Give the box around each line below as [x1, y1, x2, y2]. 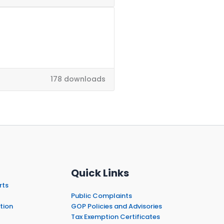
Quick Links [71, 165, 129, 180]
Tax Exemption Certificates [71, 211, 160, 221]
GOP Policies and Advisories [71, 201, 162, 211]
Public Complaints [71, 190, 132, 200]
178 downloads [50, 74, 105, 84]
